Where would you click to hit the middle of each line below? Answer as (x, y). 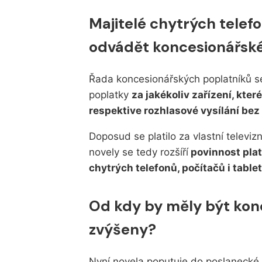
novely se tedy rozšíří (139, 152)
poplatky (110, 95)
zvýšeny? (123, 230)
